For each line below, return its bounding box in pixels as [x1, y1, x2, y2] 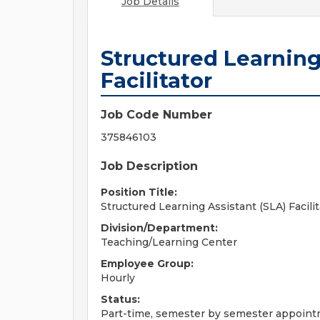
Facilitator [101, 68, 212, 93]
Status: [101, 293, 140, 306]
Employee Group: [101, 257, 194, 270]
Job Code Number [101, 108, 212, 121]
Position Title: [101, 186, 177, 199]
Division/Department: [101, 221, 218, 234]
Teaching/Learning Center [101, 236, 237, 249]
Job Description [101, 159, 198, 173]
